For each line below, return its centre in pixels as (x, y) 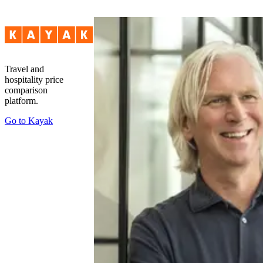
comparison (26, 90)
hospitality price (34, 80)
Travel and (24, 69)
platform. (21, 101)
